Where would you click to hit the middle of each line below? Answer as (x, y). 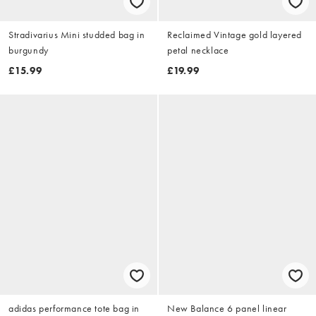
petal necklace (198, 50)
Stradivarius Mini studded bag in (77, 34)
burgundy (29, 50)
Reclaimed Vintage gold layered (235, 34)
